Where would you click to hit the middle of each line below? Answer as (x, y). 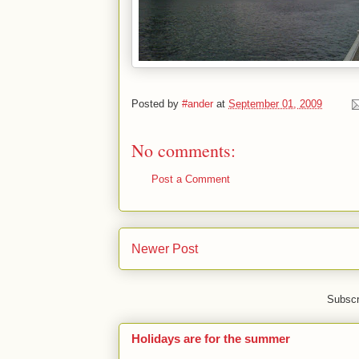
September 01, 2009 (275, 104)
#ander (198, 104)
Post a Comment (191, 179)
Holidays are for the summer (211, 339)
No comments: (184, 150)
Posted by (157, 104)
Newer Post (165, 248)
